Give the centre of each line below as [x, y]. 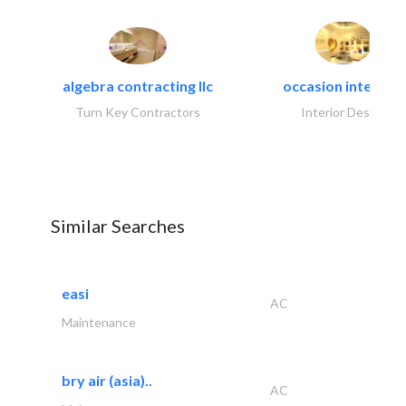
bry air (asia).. [107, 381]
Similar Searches [118, 226]
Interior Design [343, 112]
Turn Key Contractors [138, 112]
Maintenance [99, 323]
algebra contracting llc [138, 86]
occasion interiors [343, 86]
